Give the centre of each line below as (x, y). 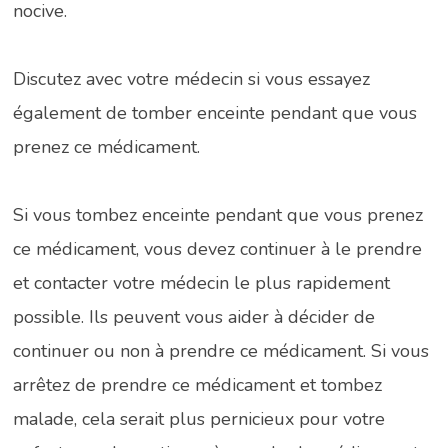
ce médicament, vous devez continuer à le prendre (218, 248)
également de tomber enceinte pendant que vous (215, 112)
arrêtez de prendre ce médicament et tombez (198, 384)
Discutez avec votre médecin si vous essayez (192, 78)
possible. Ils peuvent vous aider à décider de (194, 316)
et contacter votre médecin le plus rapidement (202, 282)
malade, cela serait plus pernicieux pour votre (199, 418)
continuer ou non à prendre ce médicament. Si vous (221, 350)
